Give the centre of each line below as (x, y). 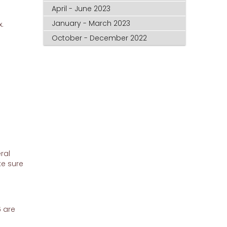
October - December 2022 (100, 38)
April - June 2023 (81, 8)
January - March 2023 (91, 23)
